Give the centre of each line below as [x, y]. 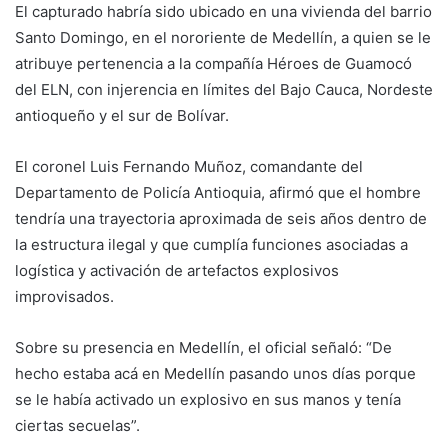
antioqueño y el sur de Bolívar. [122, 115]
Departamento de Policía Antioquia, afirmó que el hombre [218, 192]
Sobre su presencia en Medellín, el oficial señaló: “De [203, 347]
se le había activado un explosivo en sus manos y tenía [208, 399]
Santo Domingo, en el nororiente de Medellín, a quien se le [223, 37]
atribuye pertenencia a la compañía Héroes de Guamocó [213, 63]
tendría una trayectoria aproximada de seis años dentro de [221, 218]
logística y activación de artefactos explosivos [177, 270]
